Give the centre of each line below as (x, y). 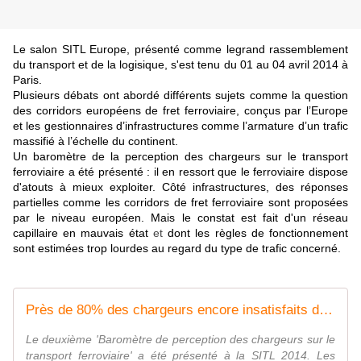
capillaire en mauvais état (81, 233)
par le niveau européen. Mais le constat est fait (149, 218)
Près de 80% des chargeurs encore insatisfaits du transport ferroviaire (326, 310)
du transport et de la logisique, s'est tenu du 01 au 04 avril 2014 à (180, 65)
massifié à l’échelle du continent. (95, 141)
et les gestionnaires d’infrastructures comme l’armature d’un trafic (180, 126)
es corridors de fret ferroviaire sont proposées (228, 203)
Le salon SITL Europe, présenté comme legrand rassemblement (180, 50)
